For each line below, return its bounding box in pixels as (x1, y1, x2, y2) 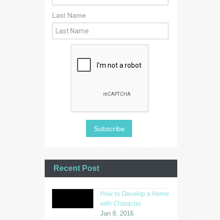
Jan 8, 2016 (100, 210, 134, 218)
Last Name (52, 11, 86, 20)
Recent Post (53, 164, 99, 173)
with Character (100, 200, 141, 208)
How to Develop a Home (100, 190, 169, 198)
